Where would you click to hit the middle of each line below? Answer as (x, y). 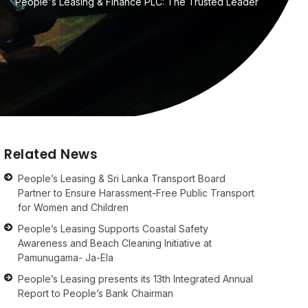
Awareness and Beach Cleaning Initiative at (115, 243)
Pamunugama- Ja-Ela (66, 258)
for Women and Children (73, 208)
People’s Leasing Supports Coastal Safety (113, 229)
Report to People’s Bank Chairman (96, 294)
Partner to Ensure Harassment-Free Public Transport (136, 193)
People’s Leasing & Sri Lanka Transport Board (122, 179)
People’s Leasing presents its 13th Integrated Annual (135, 279)
